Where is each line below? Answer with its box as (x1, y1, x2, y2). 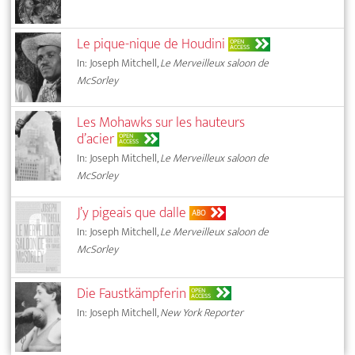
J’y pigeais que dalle (77, 200, 187, 226)
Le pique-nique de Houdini (77, 32, 226, 57)
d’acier (77, 127, 115, 152)
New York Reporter (160, 303, 244, 322)
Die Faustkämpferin (77, 281, 187, 306)
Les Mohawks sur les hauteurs (77, 110, 246, 136)
